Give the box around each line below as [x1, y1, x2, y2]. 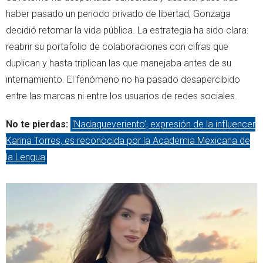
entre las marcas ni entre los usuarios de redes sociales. [6, 90, 237, 102]
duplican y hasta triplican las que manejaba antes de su [6, 58, 231, 69]
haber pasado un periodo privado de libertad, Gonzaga [6, 8, 231, 20]
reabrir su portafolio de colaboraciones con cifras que [6, 41, 228, 53]
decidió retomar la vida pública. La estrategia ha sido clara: [6, 25, 248, 36]
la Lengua [6, 151, 45, 163]
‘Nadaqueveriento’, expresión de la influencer [72, 119, 256, 130]
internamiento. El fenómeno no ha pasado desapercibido [6, 74, 240, 86]
